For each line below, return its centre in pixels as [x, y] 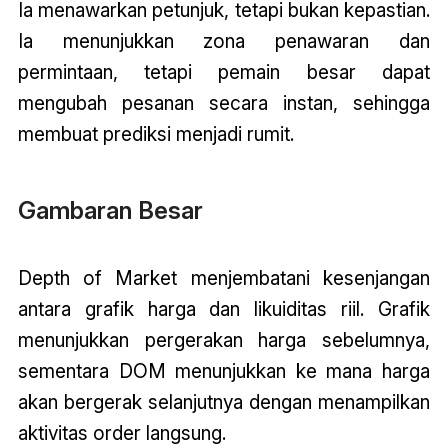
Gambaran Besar [110, 210]
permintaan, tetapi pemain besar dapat [224, 72]
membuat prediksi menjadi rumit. [155, 134]
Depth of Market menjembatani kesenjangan [224, 277]
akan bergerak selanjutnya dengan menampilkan [224, 401]
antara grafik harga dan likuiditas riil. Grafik [224, 308]
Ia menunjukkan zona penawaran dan [224, 41]
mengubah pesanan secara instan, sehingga [224, 103]
